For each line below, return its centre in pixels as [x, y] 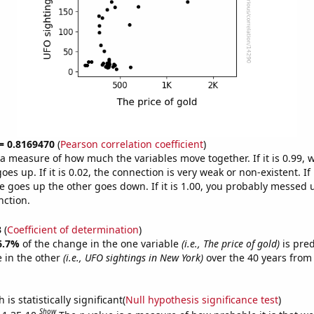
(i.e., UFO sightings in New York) [133, 257]
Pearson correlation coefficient [131, 144]
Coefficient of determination [73, 229]
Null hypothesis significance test [202, 299]
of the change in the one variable [102, 243]
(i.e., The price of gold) [230, 243]
